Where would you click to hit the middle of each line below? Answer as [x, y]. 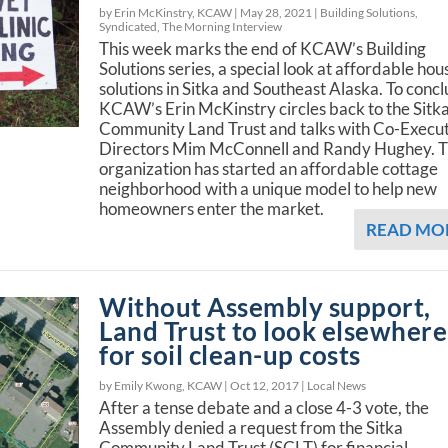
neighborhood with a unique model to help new [268, 188]
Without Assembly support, [265, 306]
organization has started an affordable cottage [269, 168]
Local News [337, 385]
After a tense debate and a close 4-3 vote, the [264, 407]
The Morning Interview [222, 26]
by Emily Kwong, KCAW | [165, 385]
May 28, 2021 [276, 12]
